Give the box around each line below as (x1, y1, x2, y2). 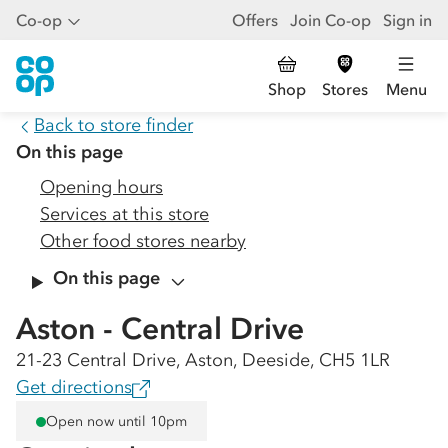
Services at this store (40, 203, 209, 225)
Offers (232, 10, 278, 30)
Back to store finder (34, 114, 193, 136)
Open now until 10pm (46, 412, 187, 430)
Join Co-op (290, 10, 371, 30)
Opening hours (40, 176, 163, 198)
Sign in (383, 10, 432, 30)
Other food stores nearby (40, 230, 246, 252)
